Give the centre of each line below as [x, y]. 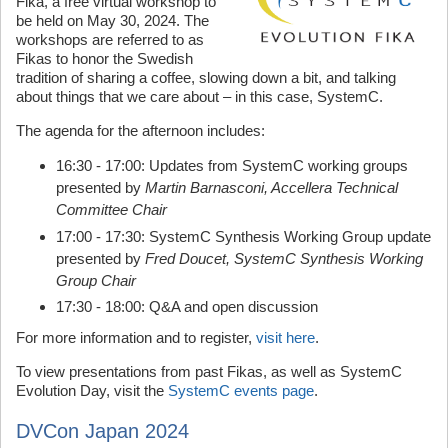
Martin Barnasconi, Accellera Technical [271, 187]
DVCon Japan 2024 [102, 431]
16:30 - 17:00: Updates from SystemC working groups [232, 165]
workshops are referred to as [110, 39]
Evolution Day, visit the [92, 390]
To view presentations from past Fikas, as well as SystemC [209, 371]
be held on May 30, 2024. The [112, 20]
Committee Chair [111, 209]
